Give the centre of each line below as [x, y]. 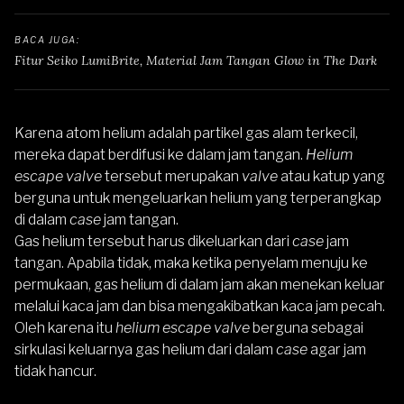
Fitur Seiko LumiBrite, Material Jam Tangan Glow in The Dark [196, 60]
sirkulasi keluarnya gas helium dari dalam [145, 349]
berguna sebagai [307, 328]
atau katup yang [333, 176]
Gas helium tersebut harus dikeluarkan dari [153, 241]
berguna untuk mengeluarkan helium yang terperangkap [198, 198]
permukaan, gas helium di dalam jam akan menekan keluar [200, 285]
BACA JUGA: [49, 40]
